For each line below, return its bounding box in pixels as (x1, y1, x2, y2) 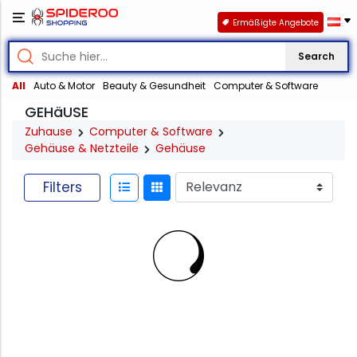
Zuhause (25, 124, 73, 140)
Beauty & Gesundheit (103, 79, 206, 93)
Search (298, 49, 335, 64)
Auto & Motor (33, 79, 95, 93)
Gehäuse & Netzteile (25, 140, 139, 157)
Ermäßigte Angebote (232, 16, 319, 29)
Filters (42, 177, 82, 197)
